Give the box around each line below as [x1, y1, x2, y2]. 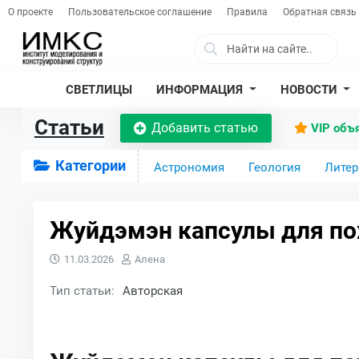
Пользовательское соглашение [67, 6, 212, 18]
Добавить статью [151, 120, 258, 135]
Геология [248, 160, 301, 175]
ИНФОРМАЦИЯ [155, 83, 246, 97]
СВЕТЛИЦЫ [65, 83, 132, 97]
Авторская [122, 284, 183, 298]
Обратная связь [283, 6, 357, 18]
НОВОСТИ [280, 83, 341, 97]
